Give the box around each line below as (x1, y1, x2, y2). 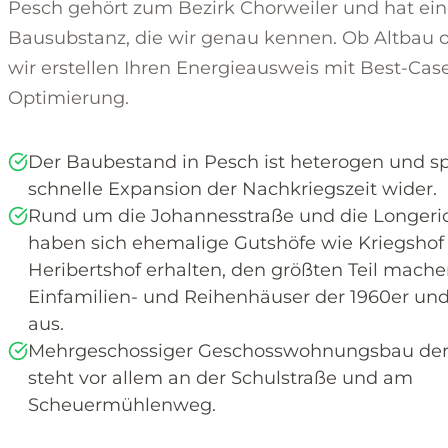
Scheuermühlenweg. (28, 394, 216, 417)
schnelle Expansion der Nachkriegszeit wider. (28, 178, 437, 201)
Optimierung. (8, 87, 129, 110)
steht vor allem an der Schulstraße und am (28, 367, 413, 390)
